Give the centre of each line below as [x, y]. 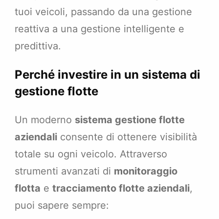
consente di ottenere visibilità [127, 137]
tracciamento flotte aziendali [121, 188]
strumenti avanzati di [64, 171]
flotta [28, 188]
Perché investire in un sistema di [108, 75]
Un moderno [45, 120]
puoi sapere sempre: [62, 206]
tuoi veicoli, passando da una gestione [103, 12]
